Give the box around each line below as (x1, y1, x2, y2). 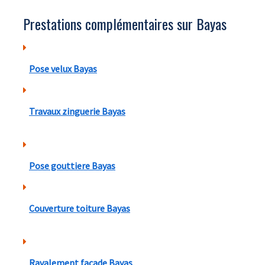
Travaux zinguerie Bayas (29, 105, 125, 117)
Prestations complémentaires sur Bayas (23, 12, 227, 34)
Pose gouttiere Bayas (29, 159, 115, 172)
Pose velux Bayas (29, 62, 97, 75)
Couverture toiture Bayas (29, 202, 130, 214)
